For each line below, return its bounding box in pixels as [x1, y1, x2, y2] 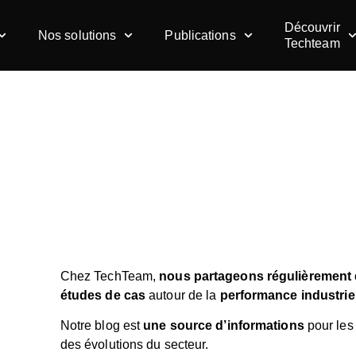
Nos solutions [37, 28, 117, 42]
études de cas [60, 288, 146, 302]
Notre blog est [60, 319, 144, 333]
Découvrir [284, 20, 340, 34]
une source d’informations [143, 319, 304, 333]
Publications [164, 28, 236, 42]
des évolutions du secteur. [60, 338, 209, 352]
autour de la [145, 288, 220, 302]
